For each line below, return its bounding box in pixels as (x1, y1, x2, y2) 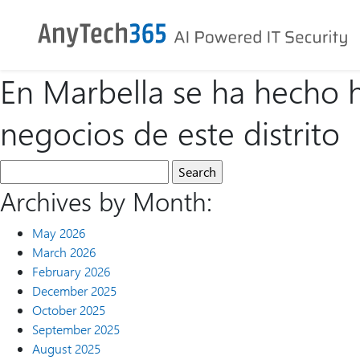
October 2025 (32, 301, 105, 318)
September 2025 (32, 321, 120, 337)
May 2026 (32, 224, 85, 241)
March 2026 (32, 243, 96, 260)
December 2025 (32, 282, 117, 299)
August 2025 (32, 340, 100, 357)
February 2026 (32, 263, 110, 280)
